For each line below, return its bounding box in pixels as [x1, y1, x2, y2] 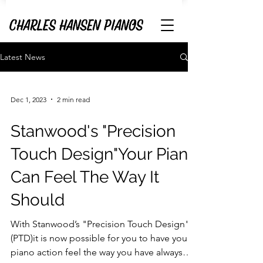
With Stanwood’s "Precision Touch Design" [11, 218, 190, 230]
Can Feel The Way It [11, 167, 159, 187]
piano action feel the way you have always [11, 247, 183, 258]
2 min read [57, 95, 90, 104]
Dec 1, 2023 [11, 95, 46, 104]
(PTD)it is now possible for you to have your [11, 232, 190, 244]
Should [11, 190, 65, 210]
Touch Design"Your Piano [11, 144, 198, 164]
